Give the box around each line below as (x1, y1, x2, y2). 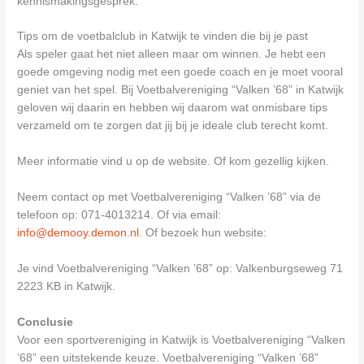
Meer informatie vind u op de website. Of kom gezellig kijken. (17, 155, 330, 168)
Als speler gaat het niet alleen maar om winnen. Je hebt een (17, 48, 327, 61)
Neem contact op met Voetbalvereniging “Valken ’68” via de (17, 191, 322, 204)
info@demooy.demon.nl (17, 227, 140, 240)
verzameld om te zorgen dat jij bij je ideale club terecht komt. (17, 119, 329, 132)
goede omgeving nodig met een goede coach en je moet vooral (17, 66, 344, 79)
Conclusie (17, 315, 74, 328)
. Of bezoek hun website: (139, 227, 267, 240)
